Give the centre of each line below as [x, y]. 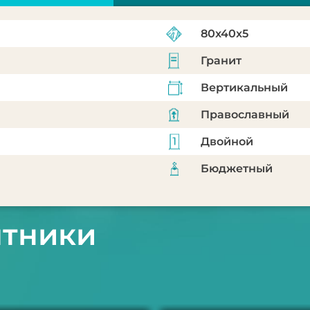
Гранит [221, 61]
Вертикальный [244, 88]
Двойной [227, 142]
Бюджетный [237, 168]
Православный [245, 115]
